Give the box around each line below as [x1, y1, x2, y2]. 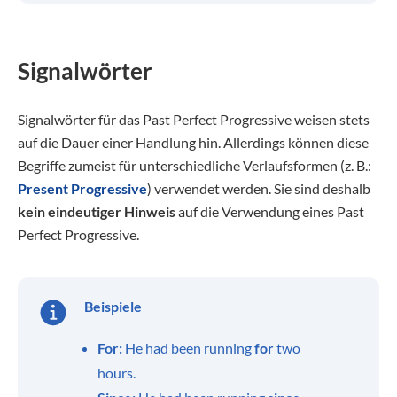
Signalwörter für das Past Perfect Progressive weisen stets [18, 111, 370, 128]
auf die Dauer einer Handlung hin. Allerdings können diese [18, 134, 369, 151]
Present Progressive [18, 180, 147, 197]
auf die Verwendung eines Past [175, 203, 364, 220]
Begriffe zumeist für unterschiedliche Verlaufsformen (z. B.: [18, 157, 371, 174]
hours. [97, 364, 136, 381]
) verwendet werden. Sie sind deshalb [147, 180, 370, 197]
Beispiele [84, 298, 142, 315]
